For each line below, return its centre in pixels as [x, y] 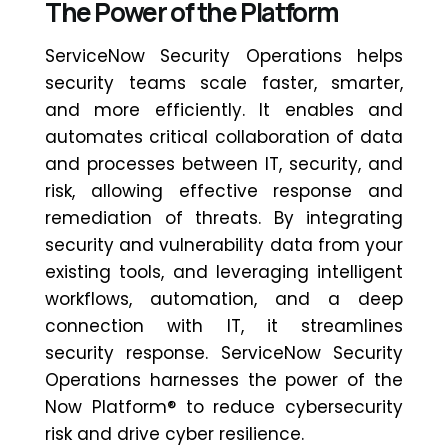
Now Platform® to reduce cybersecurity [224, 406]
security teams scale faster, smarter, [224, 82]
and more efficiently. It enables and [224, 109]
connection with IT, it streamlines [224, 325]
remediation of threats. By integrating [224, 217]
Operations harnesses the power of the [224, 379]
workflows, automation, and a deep [224, 298]
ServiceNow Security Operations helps [224, 55]
